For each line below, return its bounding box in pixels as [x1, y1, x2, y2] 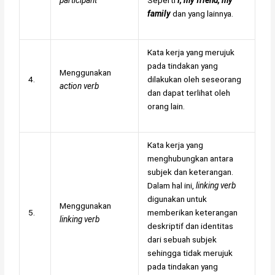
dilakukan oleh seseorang [147, 74, 241, 85]
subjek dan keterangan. [147, 167, 233, 177]
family [147, 9, 172, 19]
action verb [59, 81, 99, 91]
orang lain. [147, 101, 185, 112]
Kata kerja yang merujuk [147, 47, 234, 58]
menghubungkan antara [147, 153, 233, 164]
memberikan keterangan [147, 207, 238, 218]
